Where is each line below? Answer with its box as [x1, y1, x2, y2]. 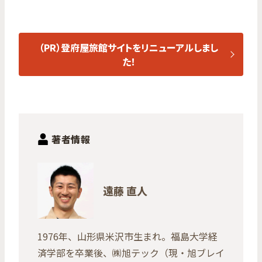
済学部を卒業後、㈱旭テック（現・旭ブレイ [37, 245, 225, 260]
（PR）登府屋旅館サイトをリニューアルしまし [39, 40, 218, 54]
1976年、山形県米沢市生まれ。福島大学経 [37, 229, 218, 243]
